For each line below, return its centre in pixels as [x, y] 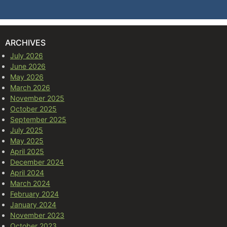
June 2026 [28, 66]
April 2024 [27, 172]
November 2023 [37, 215]
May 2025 [27, 140]
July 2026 [27, 55]
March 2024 [30, 183]
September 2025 [38, 119]
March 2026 [30, 87]
